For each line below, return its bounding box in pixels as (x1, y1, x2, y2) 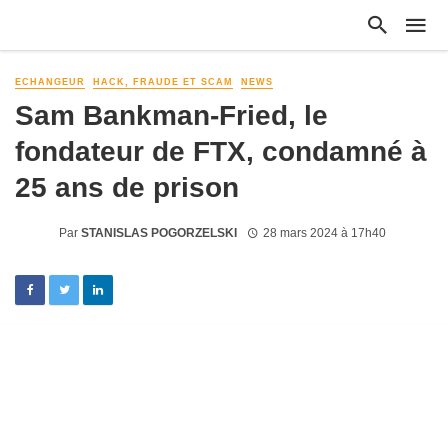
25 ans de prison (15, 171, 239, 204)
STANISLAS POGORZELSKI (81, 225, 237, 240)
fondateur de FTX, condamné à (15, 135, 427, 168)
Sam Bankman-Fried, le (15, 99, 328, 132)
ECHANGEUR (15, 77, 85, 87)
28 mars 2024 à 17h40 (262, 225, 386, 240)
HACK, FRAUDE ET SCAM (93, 77, 233, 87)
